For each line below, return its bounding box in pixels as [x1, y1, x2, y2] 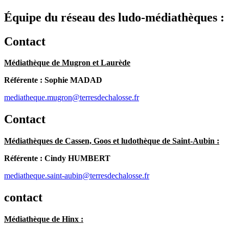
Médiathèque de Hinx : [4, 215, 83, 224]
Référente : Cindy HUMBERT [4, 154, 110, 163]
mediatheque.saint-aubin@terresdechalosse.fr [4, 171, 149, 180]
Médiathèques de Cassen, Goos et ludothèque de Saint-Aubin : [4, 136, 219, 146]
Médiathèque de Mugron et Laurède [4, 58, 130, 67]
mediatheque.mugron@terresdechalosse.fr [4, 93, 139, 102]
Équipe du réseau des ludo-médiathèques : [4, 10, 224, 24]
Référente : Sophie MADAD [4, 76, 102, 85]
